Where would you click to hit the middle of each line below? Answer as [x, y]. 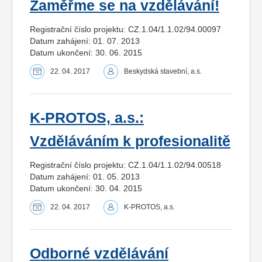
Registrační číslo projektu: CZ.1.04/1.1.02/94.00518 [125, 165]
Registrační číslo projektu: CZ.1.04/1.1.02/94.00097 [125, 29]
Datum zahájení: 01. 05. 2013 [85, 176]
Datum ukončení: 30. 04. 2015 [86, 188]
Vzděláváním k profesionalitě [130, 141]
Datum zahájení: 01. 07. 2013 [85, 41]
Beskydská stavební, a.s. [163, 71]
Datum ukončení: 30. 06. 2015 [86, 52]
